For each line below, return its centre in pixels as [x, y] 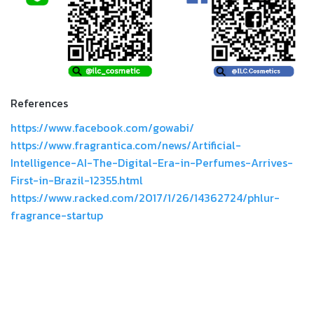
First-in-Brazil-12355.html [77, 180]
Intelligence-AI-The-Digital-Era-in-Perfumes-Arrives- [152, 163]
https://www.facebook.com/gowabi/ [102, 128]
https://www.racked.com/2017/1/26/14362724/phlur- [145, 198]
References [39, 103]
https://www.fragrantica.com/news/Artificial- [126, 145]
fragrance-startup [57, 216]
